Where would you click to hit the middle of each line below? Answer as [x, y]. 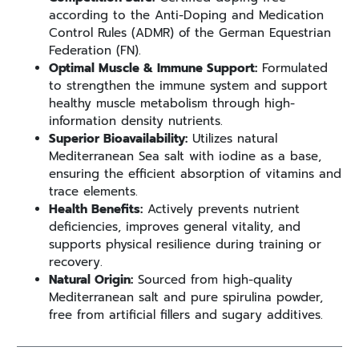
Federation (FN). [95, 50]
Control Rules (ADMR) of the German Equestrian [190, 32]
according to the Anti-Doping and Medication [186, 15]
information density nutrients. [136, 121]
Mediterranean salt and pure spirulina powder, [186, 297]
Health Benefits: [96, 209]
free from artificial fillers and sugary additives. [186, 315]
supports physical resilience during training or [185, 244]
